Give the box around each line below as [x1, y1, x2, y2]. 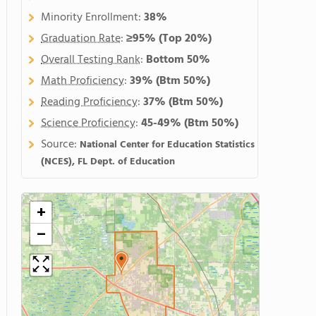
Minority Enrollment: [41, 8, 144, 27]
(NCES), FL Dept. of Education [41, 154, 175, 170]
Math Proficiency [41, 72, 124, 90]
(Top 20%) [159, 30, 212, 48]
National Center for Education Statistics [80, 137, 255, 153]
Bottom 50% [146, 51, 210, 69]
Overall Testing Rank [41, 51, 140, 69]
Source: [41, 135, 80, 154]
